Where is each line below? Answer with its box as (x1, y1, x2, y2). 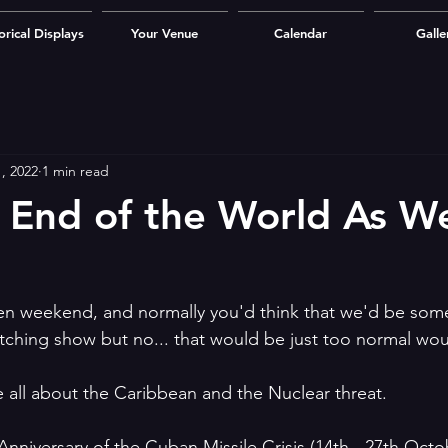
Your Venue (131, 25, 198, 41)
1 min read (42, 161, 109, 180)
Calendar (274, 25, 327, 41)
